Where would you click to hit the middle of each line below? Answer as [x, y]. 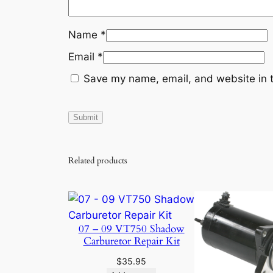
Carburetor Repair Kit [131, 241]
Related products [98, 161]
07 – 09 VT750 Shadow [131, 229]
